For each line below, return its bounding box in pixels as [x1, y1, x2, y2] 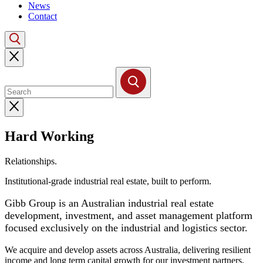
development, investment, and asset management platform [5, 209, 252, 221]
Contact [28, 11, 57, 21]
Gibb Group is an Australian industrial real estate [5, 197, 214, 209]
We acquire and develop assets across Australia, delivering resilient [5, 244, 251, 255]
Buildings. [59, 156, 97, 166]
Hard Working [5, 128, 94, 144]
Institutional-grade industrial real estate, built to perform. [5, 176, 211, 186]
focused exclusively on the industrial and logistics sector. [5, 221, 248, 234]
